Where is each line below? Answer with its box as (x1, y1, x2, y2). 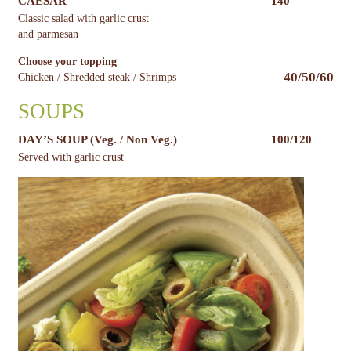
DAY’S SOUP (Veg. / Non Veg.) (17, 133, 177, 147)
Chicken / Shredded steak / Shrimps (17, 71, 176, 84)
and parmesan (17, 28, 78, 41)
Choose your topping (17, 56, 117, 68)
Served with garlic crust (17, 151, 124, 164)
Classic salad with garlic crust (17, 13, 149, 25)
